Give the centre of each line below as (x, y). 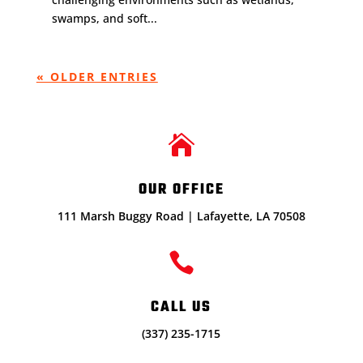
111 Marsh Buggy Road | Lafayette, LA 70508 (181, 216)
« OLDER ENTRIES (97, 77)
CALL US (181, 307)
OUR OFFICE (181, 190)
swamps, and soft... (104, 19)
